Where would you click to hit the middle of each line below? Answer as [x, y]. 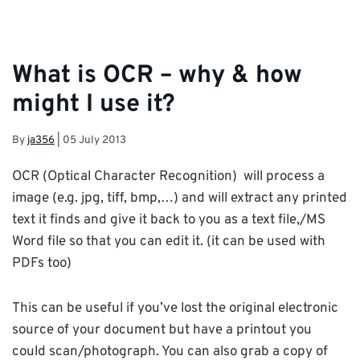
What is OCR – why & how [157, 76]
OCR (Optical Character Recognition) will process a [168, 177]
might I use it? [94, 105]
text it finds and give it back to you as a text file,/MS [169, 221]
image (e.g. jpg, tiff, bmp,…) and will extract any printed [180, 199]
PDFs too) [42, 264]
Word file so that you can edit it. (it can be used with [169, 242]
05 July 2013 [94, 140]
